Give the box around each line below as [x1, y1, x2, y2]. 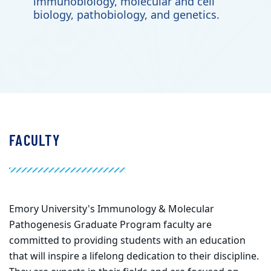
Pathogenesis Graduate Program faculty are [9, 217, 212, 232]
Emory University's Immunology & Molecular [9, 201, 214, 217]
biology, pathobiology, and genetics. [33, 7, 220, 23]
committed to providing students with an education [9, 233, 246, 248]
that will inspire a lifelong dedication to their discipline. [9, 249, 259, 264]
